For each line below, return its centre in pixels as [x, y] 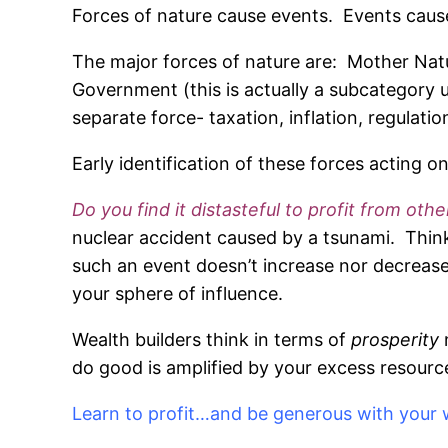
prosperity [395, 340]
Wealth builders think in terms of [211, 340]
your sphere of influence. [177, 294]
